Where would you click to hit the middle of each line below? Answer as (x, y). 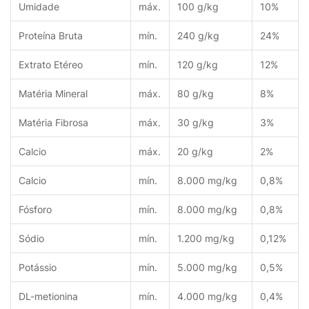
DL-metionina (48, 297)
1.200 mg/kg (206, 239)
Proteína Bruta (50, 36)
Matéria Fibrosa (53, 123)
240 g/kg (198, 36)
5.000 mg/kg (207, 268)
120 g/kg (197, 65)
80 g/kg (195, 94)
